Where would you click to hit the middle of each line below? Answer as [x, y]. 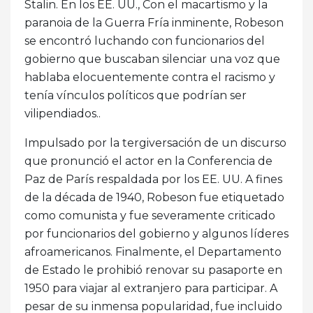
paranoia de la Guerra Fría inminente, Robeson [154, 22]
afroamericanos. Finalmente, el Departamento [153, 252]
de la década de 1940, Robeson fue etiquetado [154, 197]
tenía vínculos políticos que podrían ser [136, 95]
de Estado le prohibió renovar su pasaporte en [153, 270]
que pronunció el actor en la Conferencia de [148, 161]
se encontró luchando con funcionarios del [145, 41]
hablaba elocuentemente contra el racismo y [150, 77]
